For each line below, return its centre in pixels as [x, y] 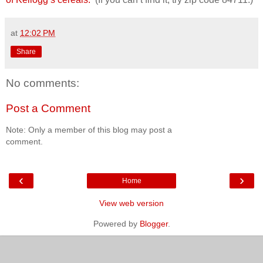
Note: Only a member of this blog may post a [89, 129]
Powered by [116, 224]
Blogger [154, 224]
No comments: [43, 83]
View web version [131, 203]
